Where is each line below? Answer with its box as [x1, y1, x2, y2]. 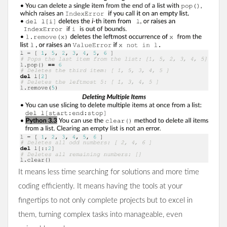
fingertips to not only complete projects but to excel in [18, 197, 193, 205]
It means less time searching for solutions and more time [18, 168, 199, 176]
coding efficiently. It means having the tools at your [18, 182, 182, 191]
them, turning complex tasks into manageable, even [18, 211, 182, 219]
